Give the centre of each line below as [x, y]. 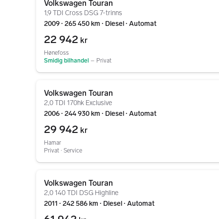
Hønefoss [56, 53]
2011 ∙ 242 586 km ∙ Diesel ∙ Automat [99, 204]
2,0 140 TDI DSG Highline [81, 193]
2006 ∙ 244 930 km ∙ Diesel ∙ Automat [100, 114]
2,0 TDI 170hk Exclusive [78, 103]
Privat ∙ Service [63, 151]
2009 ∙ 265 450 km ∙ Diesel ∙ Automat [100, 24]
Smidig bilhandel [66, 61]
